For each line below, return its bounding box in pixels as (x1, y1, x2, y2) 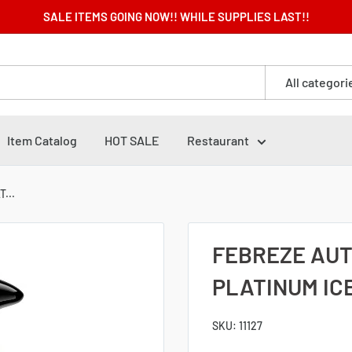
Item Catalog (7, 133, 77, 148)
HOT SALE (104, 133, 159, 148)
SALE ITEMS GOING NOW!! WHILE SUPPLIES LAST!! (42, 9, 310, 24)
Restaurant (187, 133, 249, 148)
